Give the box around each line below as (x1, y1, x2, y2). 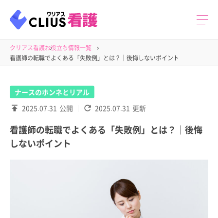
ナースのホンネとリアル (15, 87, 90, 97)
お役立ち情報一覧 (45, 43, 91, 52)
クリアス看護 (10, 43, 45, 52)
